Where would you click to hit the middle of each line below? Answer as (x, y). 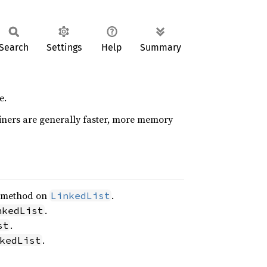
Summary (161, 47)
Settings (64, 47)
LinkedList (80, 195)
